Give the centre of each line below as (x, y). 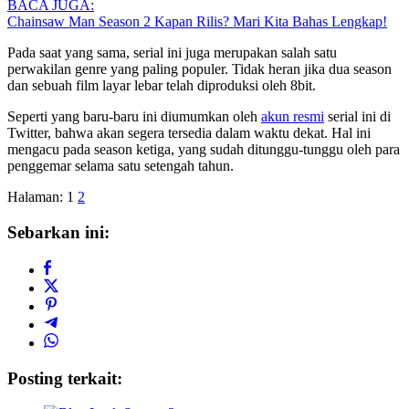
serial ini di (357, 117)
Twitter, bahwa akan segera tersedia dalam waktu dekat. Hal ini (189, 133)
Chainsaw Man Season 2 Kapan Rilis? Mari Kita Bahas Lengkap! (197, 22)
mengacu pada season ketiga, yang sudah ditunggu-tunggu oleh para (204, 150)
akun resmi (293, 117)
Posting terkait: (65, 378)
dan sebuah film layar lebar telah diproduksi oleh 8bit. (162, 86)
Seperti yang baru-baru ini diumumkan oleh (134, 117)
